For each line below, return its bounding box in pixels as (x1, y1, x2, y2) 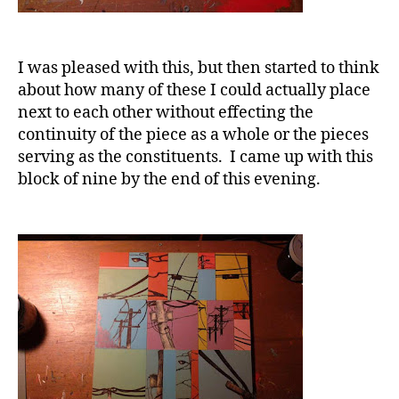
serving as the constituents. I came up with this (18, 146, 373, 167)
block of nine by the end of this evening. (18, 168, 321, 190)
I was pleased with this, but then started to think (18, 57, 379, 78)
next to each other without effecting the (18, 102, 313, 123)
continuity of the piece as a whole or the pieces (18, 124, 369, 145)
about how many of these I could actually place (18, 79, 370, 101)
